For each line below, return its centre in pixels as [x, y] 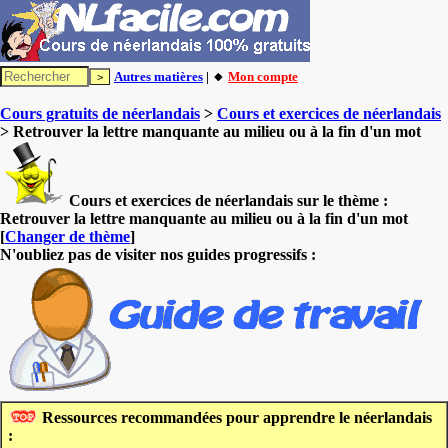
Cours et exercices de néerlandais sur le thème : [226, 200]
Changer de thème [67, 236]
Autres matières [158, 76]
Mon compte [263, 76]
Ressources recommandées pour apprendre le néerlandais [235, 417]
